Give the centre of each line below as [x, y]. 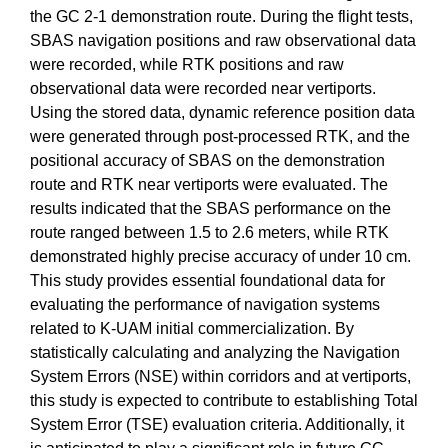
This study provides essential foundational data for [207, 280]
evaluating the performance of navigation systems [205, 304]
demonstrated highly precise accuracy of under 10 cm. [220, 256]
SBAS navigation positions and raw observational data [223, 40]
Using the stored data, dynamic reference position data [222, 112]
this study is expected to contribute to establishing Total [224, 400]
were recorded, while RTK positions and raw [187, 64]
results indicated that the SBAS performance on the [210, 208]
